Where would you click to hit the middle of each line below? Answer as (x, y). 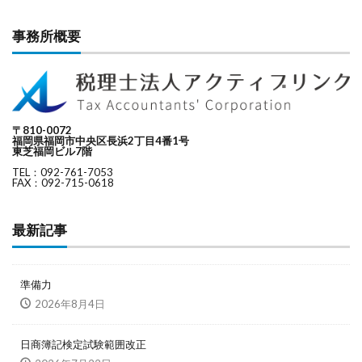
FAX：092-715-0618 (63, 182)
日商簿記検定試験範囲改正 (83, 344)
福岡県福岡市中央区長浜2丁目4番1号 (101, 140)
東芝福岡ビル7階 (52, 151)
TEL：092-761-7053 (63, 172)
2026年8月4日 (70, 303)
